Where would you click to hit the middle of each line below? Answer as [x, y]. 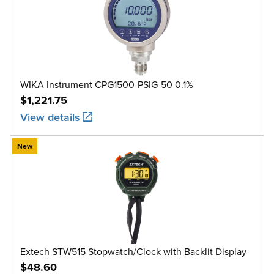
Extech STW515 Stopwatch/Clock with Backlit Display [133, 251]
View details [50, 117]
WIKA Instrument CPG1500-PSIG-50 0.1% [107, 84]
